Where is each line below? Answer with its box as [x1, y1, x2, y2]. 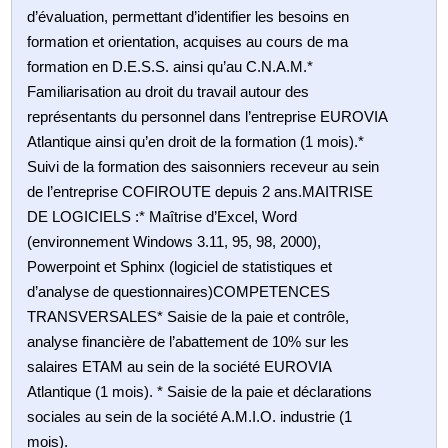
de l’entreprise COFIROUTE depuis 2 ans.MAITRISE [27, 182, 374, 200]
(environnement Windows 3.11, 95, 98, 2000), [27, 232, 322, 250]
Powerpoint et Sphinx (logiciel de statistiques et [27, 257, 333, 275]
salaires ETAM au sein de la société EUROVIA [27, 357, 332, 375]
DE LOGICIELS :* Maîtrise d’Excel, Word [27, 207, 298, 225]
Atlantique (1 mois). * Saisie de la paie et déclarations [27, 382, 373, 400]
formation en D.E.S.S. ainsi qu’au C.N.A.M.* [27, 57, 314, 75]
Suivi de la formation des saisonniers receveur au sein [27, 157, 380, 175]
